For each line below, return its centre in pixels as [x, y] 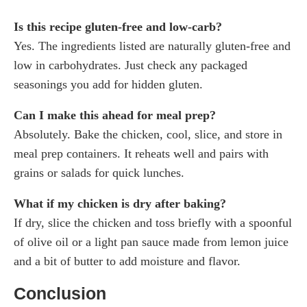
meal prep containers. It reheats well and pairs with [141, 153]
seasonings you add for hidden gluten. [108, 84]
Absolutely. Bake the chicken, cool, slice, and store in [148, 134]
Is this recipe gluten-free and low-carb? [118, 26]
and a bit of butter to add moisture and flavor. [127, 261]
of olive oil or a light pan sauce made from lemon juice [151, 242]
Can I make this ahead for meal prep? [115, 115]
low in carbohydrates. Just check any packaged [131, 65]
